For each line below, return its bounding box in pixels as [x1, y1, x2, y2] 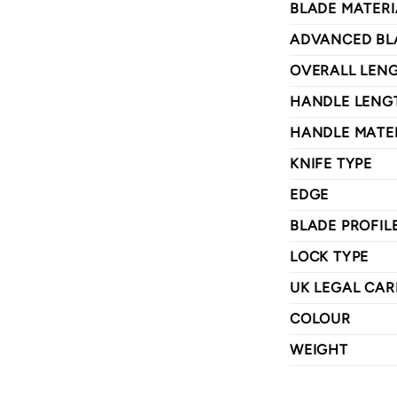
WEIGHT [290, 341, 348, 359]
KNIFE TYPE [290, 155, 372, 173]
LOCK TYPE [290, 248, 370, 266]
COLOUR [290, 310, 351, 328]
